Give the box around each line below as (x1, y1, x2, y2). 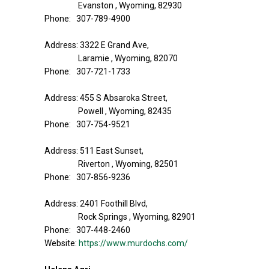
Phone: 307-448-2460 (44, 225, 130, 235)
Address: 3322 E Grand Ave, (44, 40, 149, 50)
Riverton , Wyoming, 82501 (78, 159, 178, 169)
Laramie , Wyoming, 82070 (78, 53, 178, 63)
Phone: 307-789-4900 (44, 14, 130, 23)
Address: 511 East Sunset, (44, 146, 144, 156)
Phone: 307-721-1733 (44, 67, 130, 76)
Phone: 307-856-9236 (44, 172, 130, 182)
